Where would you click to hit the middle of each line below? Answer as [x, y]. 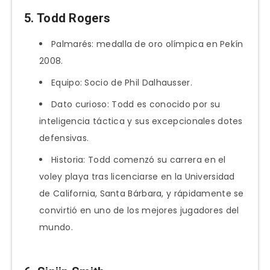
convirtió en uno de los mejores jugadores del [139, 211]
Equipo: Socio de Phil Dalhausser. [122, 83]
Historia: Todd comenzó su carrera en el [139, 160]
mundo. [56, 228]
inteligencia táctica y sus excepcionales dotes [141, 121]
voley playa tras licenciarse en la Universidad [137, 177]
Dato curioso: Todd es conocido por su [136, 105]
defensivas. [64, 138]
